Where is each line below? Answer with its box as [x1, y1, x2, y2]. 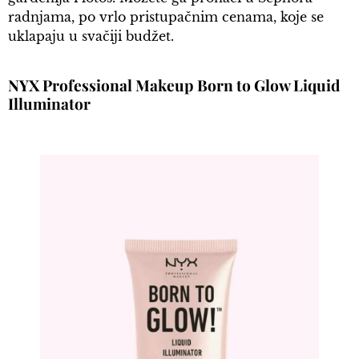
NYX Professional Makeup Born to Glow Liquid [8, 74, 340, 95]
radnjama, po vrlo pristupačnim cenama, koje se [8, 9, 324, 26]
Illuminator [8, 92, 91, 114]
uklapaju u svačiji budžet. [8, 28, 174, 45]
